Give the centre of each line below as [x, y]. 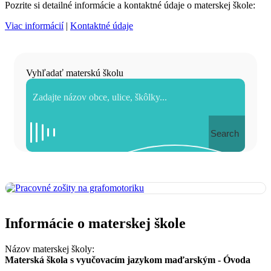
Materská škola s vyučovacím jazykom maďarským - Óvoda [128, 260]
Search [225, 133]
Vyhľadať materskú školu [75, 73]
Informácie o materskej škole [95, 223]
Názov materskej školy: [50, 249]
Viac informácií [34, 25]
